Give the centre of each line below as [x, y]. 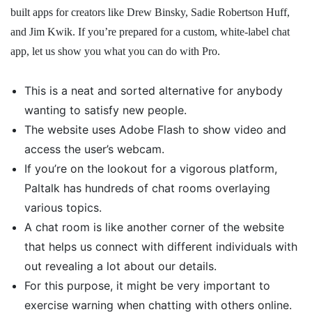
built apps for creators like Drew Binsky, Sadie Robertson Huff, [150, 12]
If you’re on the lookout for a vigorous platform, [151, 169]
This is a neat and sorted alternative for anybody [154, 91]
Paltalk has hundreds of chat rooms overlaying [147, 188]
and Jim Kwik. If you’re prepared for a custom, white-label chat [150, 32]
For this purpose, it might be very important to [147, 286]
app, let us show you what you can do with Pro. [115, 51]
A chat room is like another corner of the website [154, 227]
